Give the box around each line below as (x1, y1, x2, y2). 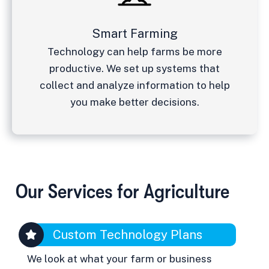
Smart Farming (91, 26, 178, 41)
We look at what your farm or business (27, 253, 213, 265)
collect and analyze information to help (39, 79, 230, 91)
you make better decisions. (70, 95, 199, 108)
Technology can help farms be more (47, 45, 222, 58)
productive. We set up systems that (49, 62, 220, 74)
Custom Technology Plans (53, 227, 203, 242)
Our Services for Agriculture (15, 180, 229, 204)
